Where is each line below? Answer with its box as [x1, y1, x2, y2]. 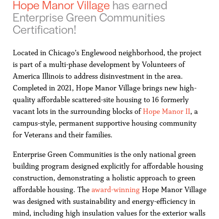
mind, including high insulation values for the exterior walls [12, 208, 205, 218]
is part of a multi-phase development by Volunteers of [12, 60, 185, 69]
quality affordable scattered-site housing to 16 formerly [12, 95, 189, 104]
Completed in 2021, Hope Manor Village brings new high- [12, 83, 197, 92]
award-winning [91, 185, 140, 194]
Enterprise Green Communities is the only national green [12, 150, 196, 159]
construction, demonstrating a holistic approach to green [12, 173, 196, 182]
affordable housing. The [12, 185, 91, 194]
